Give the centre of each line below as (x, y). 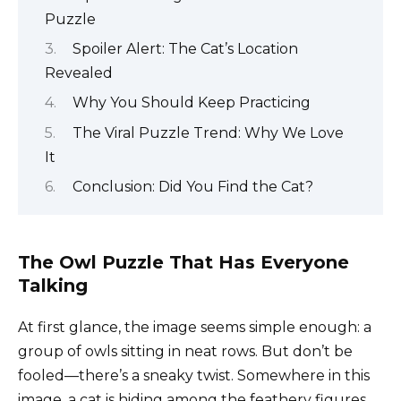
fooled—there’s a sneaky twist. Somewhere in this (194, 376)
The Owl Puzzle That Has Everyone (183, 263)
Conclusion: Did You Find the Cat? (192, 187)
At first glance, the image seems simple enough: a (195, 328)
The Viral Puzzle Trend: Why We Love (208, 132)
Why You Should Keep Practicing (191, 103)
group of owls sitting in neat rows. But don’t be (185, 352)
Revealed (79, 73)
